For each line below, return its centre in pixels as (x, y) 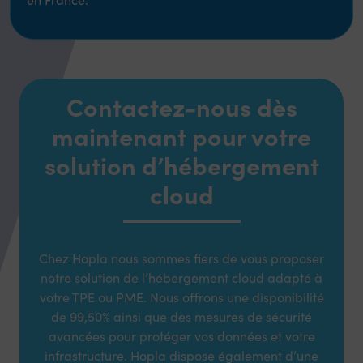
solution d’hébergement (181, 164)
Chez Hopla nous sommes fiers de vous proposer (181, 258)
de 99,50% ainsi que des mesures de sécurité (181, 316)
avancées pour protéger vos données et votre (181, 335)
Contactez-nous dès (181, 106)
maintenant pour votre (181, 135)
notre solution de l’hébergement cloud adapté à (181, 277)
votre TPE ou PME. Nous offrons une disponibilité (181, 297)
